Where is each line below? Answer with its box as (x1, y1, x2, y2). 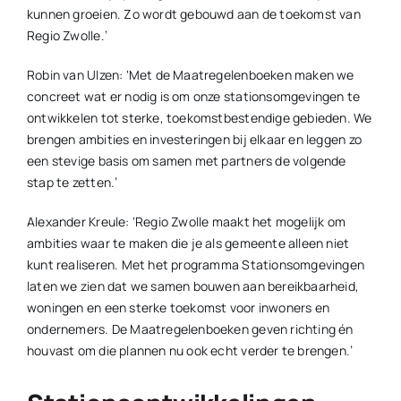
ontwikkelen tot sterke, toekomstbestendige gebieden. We (26, 109, 372, 127)
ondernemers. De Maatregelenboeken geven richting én (26, 320, 354, 338)
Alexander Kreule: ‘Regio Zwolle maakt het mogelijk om (26, 213, 346, 231)
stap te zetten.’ (26, 174, 118, 192)
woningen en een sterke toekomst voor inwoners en (26, 299, 330, 317)
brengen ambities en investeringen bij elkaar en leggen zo (26, 131, 362, 149)
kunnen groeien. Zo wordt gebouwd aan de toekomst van (26, 5, 361, 23)
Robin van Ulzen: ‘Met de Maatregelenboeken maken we (26, 66, 354, 84)
